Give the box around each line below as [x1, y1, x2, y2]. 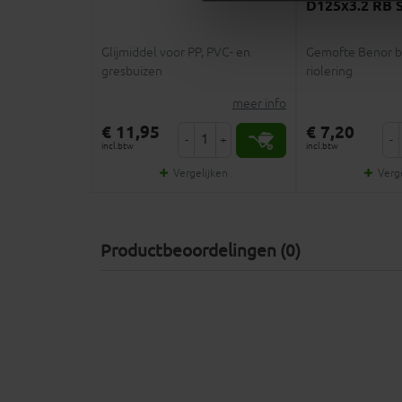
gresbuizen [101, 64, 162, 80]
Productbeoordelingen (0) [100, 240, 301, 263]
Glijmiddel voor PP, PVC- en [101, 45, 250, 61]
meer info [232, 96, 286, 112]
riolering [306, 64, 353, 80]
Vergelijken [172, 167, 228, 181]
